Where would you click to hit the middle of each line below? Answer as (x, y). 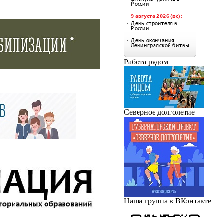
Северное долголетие (159, 112)
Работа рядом (146, 62)
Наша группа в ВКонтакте (168, 201)
